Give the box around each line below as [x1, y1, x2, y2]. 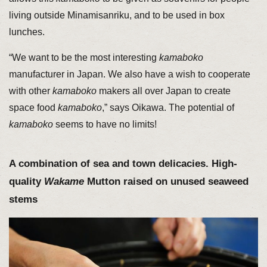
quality [8, 175, 44, 187]
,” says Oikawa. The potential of [101, 102, 234, 113]
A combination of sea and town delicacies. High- [8, 157, 237, 169]
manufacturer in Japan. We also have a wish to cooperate [8, 69, 250, 79]
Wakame [44, 175, 84, 187]
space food [8, 102, 58, 113]
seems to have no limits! [52, 119, 157, 129]
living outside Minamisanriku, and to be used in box [8, 10, 225, 20]
